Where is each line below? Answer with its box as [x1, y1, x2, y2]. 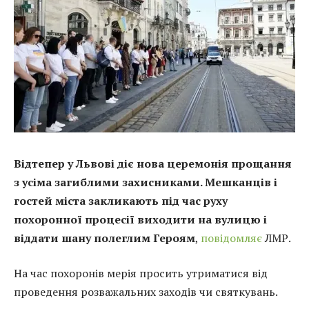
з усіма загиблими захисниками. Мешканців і [14, 174, 277, 190]
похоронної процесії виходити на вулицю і [14, 211, 267, 227]
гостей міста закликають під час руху [14, 192, 228, 208]
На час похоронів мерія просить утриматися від [14, 266, 268, 281]
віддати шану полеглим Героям [14, 230, 195, 246]
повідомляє [201, 230, 262, 246]
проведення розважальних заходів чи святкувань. [14, 284, 278, 300]
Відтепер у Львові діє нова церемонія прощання [14, 155, 292, 171]
